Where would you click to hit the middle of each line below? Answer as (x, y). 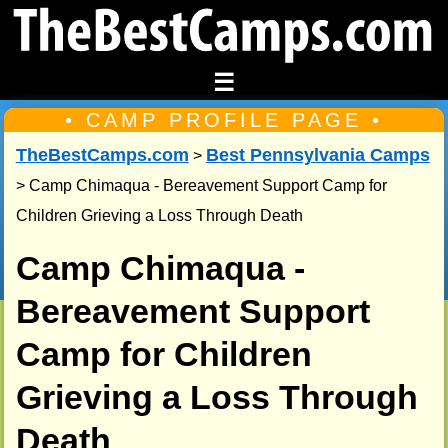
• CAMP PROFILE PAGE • (224, 120)
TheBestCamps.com (102, 155)
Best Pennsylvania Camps (317, 155)
